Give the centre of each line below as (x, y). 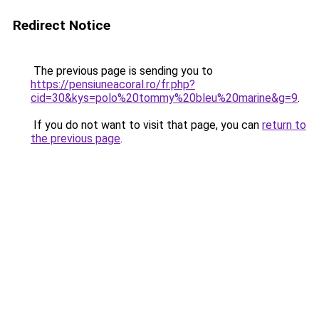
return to (284, 125)
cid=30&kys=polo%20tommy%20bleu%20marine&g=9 (164, 98)
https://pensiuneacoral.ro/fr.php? (113, 84)
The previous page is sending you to (122, 71)
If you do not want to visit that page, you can (146, 125)
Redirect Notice (62, 25)
